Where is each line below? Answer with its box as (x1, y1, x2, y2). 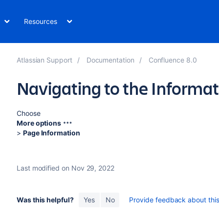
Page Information (22, 129, 80, 137)
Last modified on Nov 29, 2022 (16, 164, 114, 172)
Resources (24, 17, 57, 25)
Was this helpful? (16, 196, 74, 204)
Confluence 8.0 (148, 56, 197, 64)
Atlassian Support (16, 56, 72, 64)
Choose (16, 109, 41, 117)
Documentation (86, 56, 134, 64)
